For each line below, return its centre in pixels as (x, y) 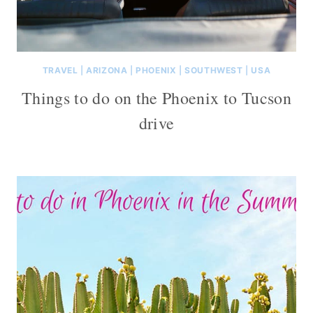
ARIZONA (107, 70)
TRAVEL (60, 70)
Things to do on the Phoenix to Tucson (156, 97)
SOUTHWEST (214, 70)
